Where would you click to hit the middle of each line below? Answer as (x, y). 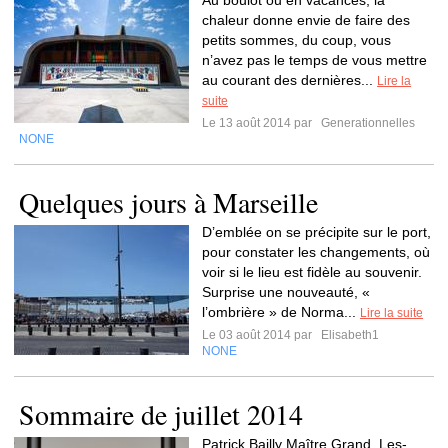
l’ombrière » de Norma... (281, 312)
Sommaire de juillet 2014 (161, 414)
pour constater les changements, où (316, 252)
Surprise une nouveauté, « (286, 292)
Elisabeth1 (348, 335)
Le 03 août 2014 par (260, 335)
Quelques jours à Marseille (168, 202)
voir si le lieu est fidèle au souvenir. (312, 272)
